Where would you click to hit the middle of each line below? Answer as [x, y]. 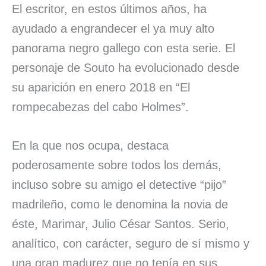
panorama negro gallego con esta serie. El [123, 48]
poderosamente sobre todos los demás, [117, 165]
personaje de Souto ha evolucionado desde [126, 67]
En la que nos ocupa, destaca [90, 145]
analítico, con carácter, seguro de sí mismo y [131, 243]
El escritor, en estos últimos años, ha [109, 9]
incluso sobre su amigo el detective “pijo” [119, 184]
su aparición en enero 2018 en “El [101, 87]
